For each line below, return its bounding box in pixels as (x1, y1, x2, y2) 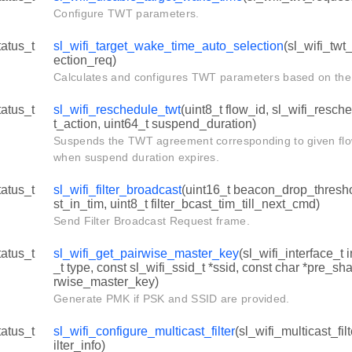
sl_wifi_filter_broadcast (53, 183, 181, 197)
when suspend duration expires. (53, 151, 220, 164)
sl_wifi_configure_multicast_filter (53, 324, 235, 339)
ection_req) (53, 53, 116, 68)
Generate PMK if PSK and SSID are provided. (53, 292, 290, 306)
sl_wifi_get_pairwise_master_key (53, 247, 239, 261)
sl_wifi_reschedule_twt (53, 103, 181, 117)
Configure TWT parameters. (53, 7, 200, 20)
